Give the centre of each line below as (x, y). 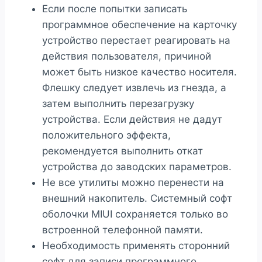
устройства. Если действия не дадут (132, 120)
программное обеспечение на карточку (139, 25)
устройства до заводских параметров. (137, 167)
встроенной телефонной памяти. (123, 230)
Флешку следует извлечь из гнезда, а (134, 88)
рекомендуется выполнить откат (123, 151)
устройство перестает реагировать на (136, 41)
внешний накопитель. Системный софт (137, 199)
